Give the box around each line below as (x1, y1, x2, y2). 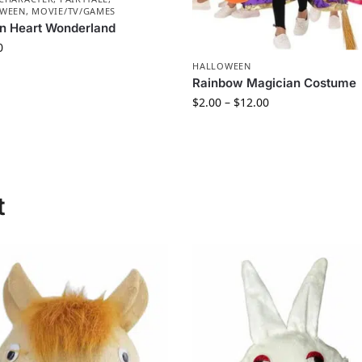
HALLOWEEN (192, 60, 251, 73)
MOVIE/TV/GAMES (32, 5, 116, 18)
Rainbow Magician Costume (192, 75, 357, 91)
